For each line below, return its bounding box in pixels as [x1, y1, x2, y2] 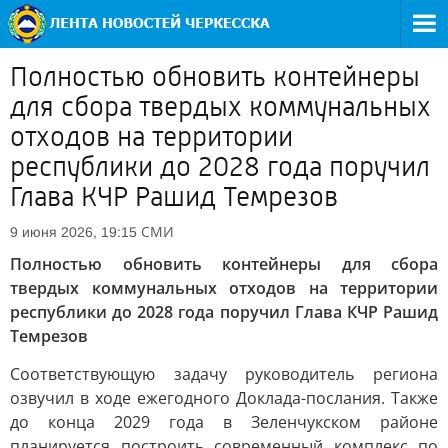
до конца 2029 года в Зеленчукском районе [10, 411, 438, 433]
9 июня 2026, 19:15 [10, 224, 137, 240]
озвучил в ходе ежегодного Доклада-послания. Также [10, 387, 438, 409]
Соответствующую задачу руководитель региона [10, 363, 438, 385]
